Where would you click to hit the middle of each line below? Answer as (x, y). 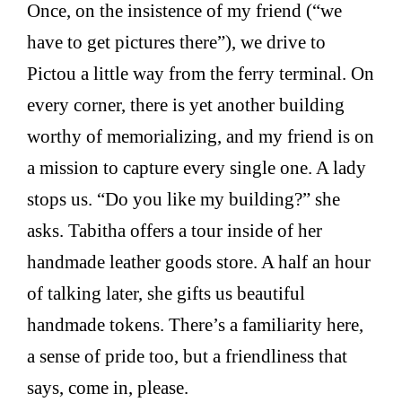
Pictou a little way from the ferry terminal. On (201, 73)
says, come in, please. (108, 387)
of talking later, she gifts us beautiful (166, 293)
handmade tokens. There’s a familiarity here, (196, 324)
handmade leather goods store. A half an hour (199, 261)
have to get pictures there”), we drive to (177, 41)
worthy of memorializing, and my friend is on (201, 135)
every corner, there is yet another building (186, 104)
